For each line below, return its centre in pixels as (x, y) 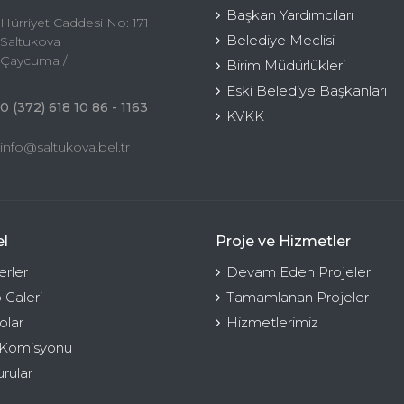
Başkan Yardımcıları (290, 14)
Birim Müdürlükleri (286, 65)
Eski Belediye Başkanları (307, 90)
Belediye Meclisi (280, 40)
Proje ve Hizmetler (283, 241)
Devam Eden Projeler (298, 271)
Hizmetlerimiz (272, 322)
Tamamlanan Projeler (298, 297)
